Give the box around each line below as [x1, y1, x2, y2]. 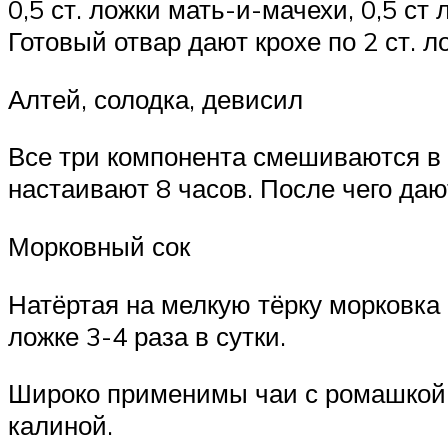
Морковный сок [8, 230, 190, 263]
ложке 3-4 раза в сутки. [8, 319, 286, 352]
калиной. [8, 409, 113, 442]
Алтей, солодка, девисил [8, 82, 303, 115]
